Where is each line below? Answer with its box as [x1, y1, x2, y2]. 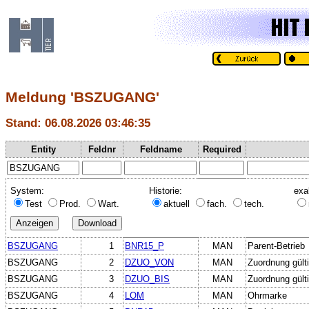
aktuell [163, 198, 192, 209]
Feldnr [88, 143, 116, 154]
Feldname [139, 143, 182, 154]
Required [203, 143, 241, 154]
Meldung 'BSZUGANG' [6, 89, 159, 106]
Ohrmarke [248, 290, 287, 301]
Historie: [149, 185, 182, 196]
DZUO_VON [125, 257, 174, 268]
